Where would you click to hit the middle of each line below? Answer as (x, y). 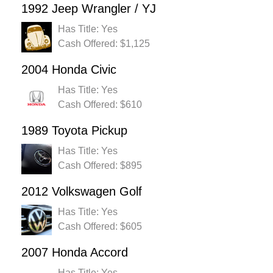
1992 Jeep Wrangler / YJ (89, 9)
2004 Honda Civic (69, 70)
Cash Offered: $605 (100, 227)
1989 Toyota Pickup (74, 131)
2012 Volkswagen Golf (82, 192)
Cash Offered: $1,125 (104, 44)
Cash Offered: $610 (100, 105)
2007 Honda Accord (75, 253)
